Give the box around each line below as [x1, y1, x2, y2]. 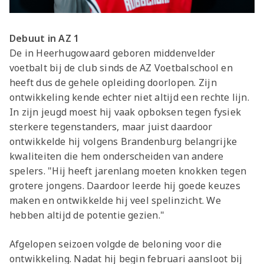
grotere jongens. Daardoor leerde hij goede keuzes [9, 179, 240, 192]
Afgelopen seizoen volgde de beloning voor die [9, 237, 222, 250]
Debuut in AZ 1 [9, 31, 84, 45]
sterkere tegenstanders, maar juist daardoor [9, 120, 213, 133]
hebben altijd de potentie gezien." [9, 208, 165, 222]
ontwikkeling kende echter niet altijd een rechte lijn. [9, 90, 249, 104]
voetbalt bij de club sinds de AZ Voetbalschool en [9, 61, 233, 74]
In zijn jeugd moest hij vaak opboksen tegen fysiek [9, 105, 241, 118]
